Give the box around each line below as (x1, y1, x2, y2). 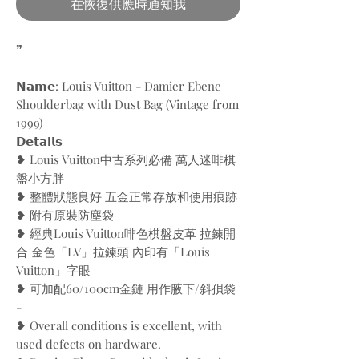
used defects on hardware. (16, 336, 161, 352)
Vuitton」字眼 (16, 262, 91, 278)
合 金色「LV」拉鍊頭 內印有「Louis (16, 244, 210, 260)
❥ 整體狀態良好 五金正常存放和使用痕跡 (16, 188, 237, 204)
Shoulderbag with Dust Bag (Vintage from (16, 96, 239, 112)
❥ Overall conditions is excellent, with (16, 317, 222, 333)
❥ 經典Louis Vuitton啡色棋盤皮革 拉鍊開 (16, 225, 236, 241)
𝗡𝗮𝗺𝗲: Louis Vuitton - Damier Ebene (16, 78, 221, 94)
